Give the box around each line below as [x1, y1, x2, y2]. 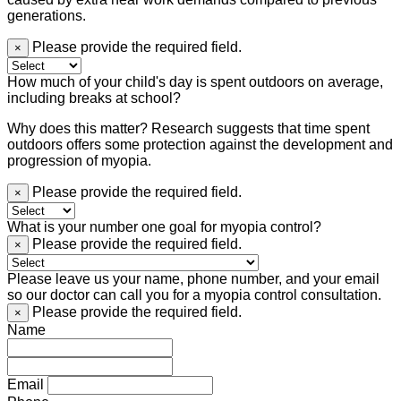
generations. [7, 8, 86, 24]
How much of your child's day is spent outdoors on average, [7, 74, 383, 90]
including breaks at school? [7, 90, 181, 107]
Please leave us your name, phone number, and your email [7, 271, 380, 287]
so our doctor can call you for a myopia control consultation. [7, 287, 381, 303]
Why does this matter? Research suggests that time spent [7, 121, 370, 137]
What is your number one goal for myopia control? [7, 219, 321, 235]
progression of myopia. [7, 153, 151, 169]
